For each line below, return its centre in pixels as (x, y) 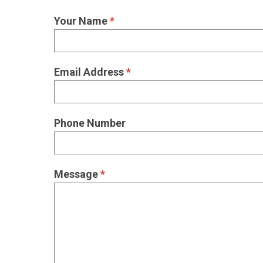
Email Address (90, 72)
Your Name (82, 21)
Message (77, 174)
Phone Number (90, 123)
